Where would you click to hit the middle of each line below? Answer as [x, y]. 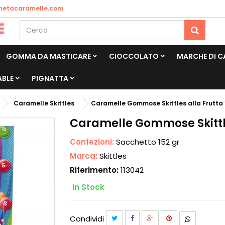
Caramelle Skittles [44, 103]
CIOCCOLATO [134, 56]
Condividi [88, 218]
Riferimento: [94, 170]
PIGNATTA [50, 78]
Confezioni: [93, 142]
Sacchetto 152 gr [148, 142]
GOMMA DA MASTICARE [48, 56]
